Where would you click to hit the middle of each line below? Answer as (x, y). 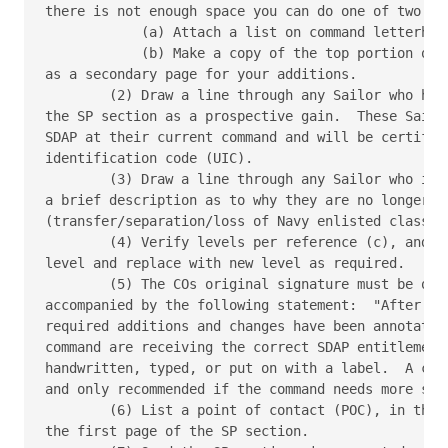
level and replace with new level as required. (225, 262)
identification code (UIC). (149, 157)
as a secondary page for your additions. (201, 73)
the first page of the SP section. (177, 430)
